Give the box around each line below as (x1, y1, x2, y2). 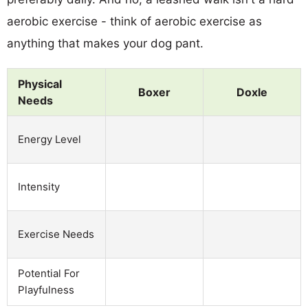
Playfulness (18, 283, 74, 296)
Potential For (18, 266, 80, 280)
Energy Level (18, 132, 81, 146)
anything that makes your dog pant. (7, 36, 203, 50)
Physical (18, 76, 62, 91)
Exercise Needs (18, 227, 94, 241)
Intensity (18, 179, 60, 193)
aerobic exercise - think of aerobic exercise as (7, 14, 262, 28)
